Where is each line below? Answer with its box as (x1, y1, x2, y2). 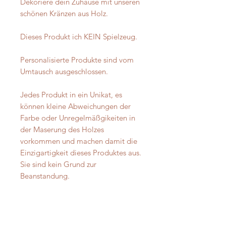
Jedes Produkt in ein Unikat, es (20, 90, 122, 99)
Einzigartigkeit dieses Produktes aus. (20, 148, 141, 157)
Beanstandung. (20, 171, 70, 181)
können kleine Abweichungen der (20, 101, 131, 111)
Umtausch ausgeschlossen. (20, 67, 108, 76)
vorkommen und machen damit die (20, 136, 137, 146)
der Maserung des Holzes (20, 125, 104, 134)
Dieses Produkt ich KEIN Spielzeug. (20, 32, 137, 41)
